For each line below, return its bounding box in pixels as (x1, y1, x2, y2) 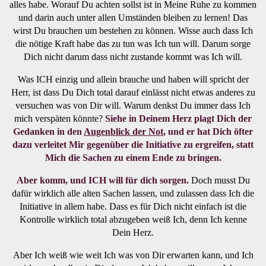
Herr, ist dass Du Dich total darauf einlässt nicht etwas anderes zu (11, 87, 255, 97)
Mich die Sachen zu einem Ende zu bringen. (45, 152, 221, 163)
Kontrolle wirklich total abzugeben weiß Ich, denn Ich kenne (19, 214, 247, 224)
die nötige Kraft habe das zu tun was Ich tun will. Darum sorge (15, 38, 251, 49)
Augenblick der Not (84, 126, 163, 137)
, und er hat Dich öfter (163, 126, 253, 137)
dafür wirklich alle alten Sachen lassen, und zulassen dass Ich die (12, 188, 254, 198)
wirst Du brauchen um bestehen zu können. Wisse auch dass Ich (13, 25, 253, 36)
